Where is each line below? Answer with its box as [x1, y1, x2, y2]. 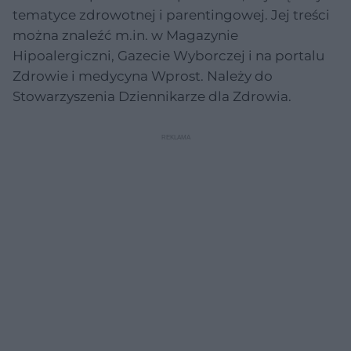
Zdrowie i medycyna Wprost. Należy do [13, 68, 273, 84]
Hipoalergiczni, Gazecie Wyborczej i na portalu [13, 48, 324, 63]
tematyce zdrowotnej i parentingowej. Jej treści [13, 7, 330, 23]
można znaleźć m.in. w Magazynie [13, 27, 238, 43]
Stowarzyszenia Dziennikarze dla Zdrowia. [13, 89, 291, 104]
